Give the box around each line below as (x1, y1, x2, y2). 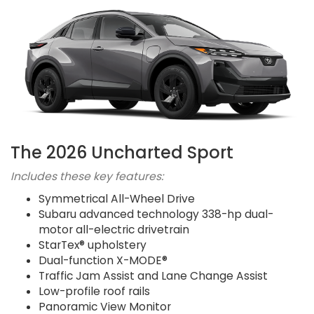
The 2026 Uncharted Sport (11, 140, 233, 164)
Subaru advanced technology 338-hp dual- (39, 206, 273, 221)
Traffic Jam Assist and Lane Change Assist (39, 268, 268, 283)
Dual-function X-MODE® (39, 252, 168, 268)
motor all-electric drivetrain (39, 221, 189, 237)
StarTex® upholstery (39, 237, 146, 252)
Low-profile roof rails (39, 283, 150, 299)
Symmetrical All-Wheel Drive (39, 191, 195, 206)
